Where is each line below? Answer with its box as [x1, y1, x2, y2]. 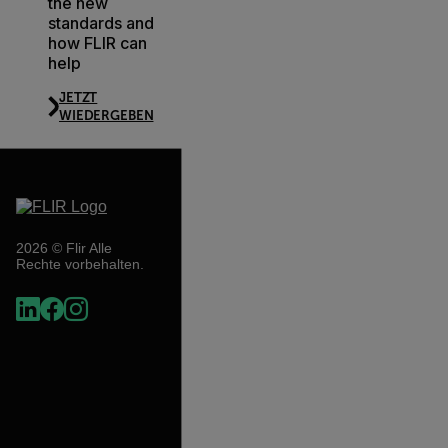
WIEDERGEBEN [59, 107, 154, 123]
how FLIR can [48, 32, 147, 53]
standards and [48, 12, 154, 33]
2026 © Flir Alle [16, 239, 112, 256]
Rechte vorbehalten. [16, 255, 144, 272]
